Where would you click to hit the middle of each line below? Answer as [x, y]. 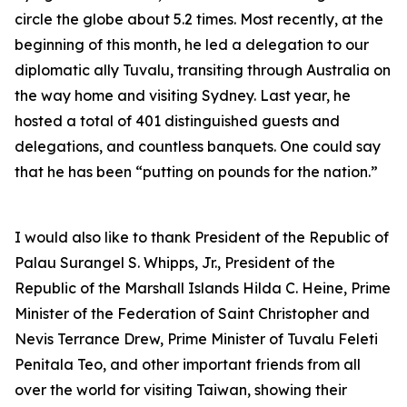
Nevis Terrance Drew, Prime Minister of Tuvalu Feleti [196, 339]
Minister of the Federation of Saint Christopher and [192, 313]
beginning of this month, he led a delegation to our [192, 45]
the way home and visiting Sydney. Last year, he [183, 95]
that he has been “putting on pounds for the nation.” [196, 172]
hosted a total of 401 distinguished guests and [177, 121]
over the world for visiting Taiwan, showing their [181, 390]
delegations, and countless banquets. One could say [198, 146]
